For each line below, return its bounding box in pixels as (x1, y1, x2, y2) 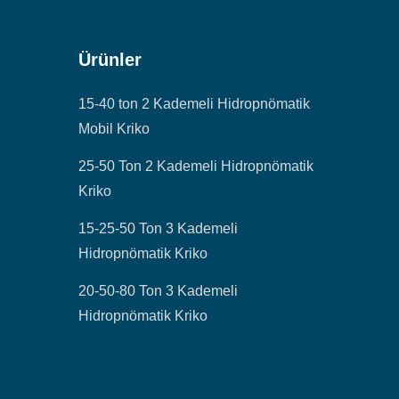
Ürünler (78, 50, 142, 69)
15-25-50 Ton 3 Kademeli (78, 221, 238, 236)
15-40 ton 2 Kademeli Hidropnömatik (78, 96, 310, 111)
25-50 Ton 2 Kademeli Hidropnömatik (78, 159, 313, 174)
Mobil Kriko (78, 121, 150, 136)
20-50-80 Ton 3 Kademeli (78, 283, 238, 298)
